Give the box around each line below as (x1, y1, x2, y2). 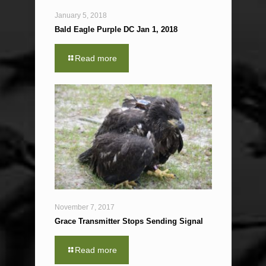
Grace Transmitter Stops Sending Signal (54, 217, 203, 226)
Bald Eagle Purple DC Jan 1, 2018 (54, 25, 178, 34)
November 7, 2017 (54, 203, 115, 211)
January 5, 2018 (54, 11, 107, 20)
